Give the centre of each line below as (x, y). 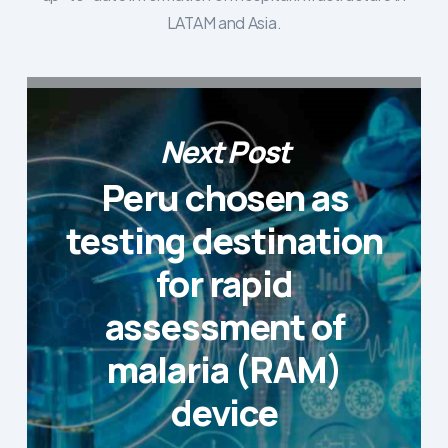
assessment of (224, 327)
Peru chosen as (224, 198)
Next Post (224, 151)
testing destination (224, 241)
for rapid (224, 284)
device (224, 413)
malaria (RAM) (224, 370)
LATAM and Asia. (224, 22)
